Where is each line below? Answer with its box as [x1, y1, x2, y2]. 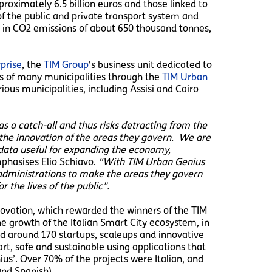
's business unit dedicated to [88, 58, 212, 70]
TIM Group [43, 58, 89, 70]
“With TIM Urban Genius [98, 155, 205, 168]
